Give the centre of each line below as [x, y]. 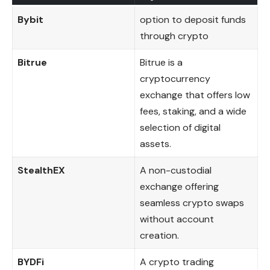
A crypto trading [177, 262]
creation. [159, 235]
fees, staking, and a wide [193, 111]
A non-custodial [176, 170]
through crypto [174, 36]
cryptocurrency [175, 78]
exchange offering [179, 186]
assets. [155, 143]
